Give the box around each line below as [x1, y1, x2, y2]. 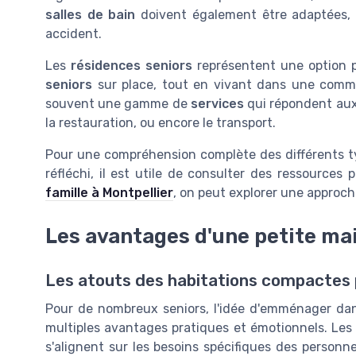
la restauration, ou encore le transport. [45, 115, 276, 131]
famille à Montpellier [45, 185, 173, 201]
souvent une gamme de [45, 96, 191, 112]
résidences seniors [71, 58, 192, 74]
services [190, 96, 244, 112]
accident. [45, 26, 102, 42]
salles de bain [45, 7, 136, 23]
